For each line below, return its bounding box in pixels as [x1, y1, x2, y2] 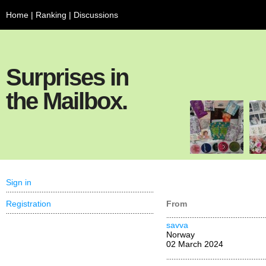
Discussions [74, 10, 118, 20]
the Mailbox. [6, 88, 127, 114]
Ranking [36, 10, 66, 20]
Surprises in [6, 64, 128, 90]
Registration [6, 199, 51, 208]
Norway [166, 230, 195, 239]
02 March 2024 [166, 239, 223, 249]
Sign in [6, 178, 31, 187]
